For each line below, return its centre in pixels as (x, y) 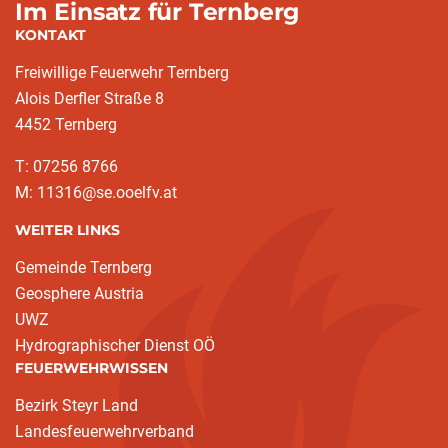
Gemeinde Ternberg (83, 268)
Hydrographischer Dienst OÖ (115, 346)
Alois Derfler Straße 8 (89, 99)
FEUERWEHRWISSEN (91, 368)
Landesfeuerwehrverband (104, 432)
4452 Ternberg (66, 125)
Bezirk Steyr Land (76, 406)
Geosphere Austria (79, 294)
